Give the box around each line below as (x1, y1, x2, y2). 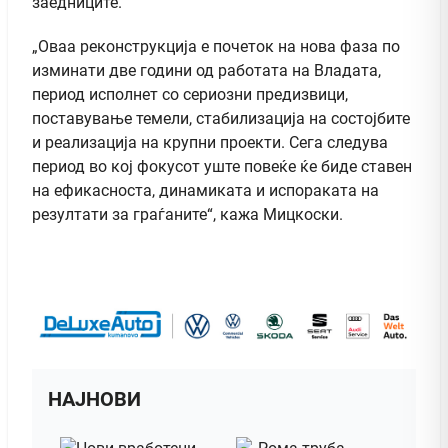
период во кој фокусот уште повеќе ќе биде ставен (32, 156, 412, 176)
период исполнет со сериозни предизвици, (32, 84, 348, 104)
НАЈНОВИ (48, 387, 141, 412)
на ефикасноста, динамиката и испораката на (32, 180, 379, 200)
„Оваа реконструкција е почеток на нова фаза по (32, 36, 400, 56)
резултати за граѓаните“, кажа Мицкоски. (32, 204, 343, 224)
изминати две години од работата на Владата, (32, 60, 381, 80)
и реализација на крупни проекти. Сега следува (32, 132, 388, 152)
